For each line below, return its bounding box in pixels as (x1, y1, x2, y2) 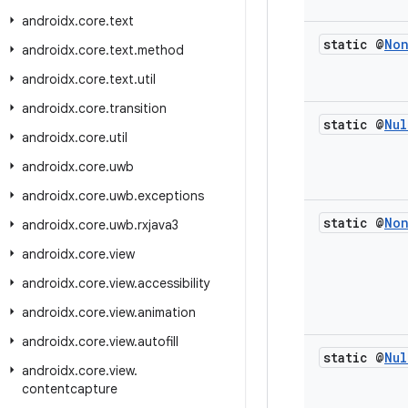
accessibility (138, 275, 210, 291)
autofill (138, 333, 178, 350)
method (138, 42, 184, 58)
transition (109, 100, 167, 117)
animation (138, 304, 196, 321)
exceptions (138, 188, 204, 204)
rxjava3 (138, 217, 178, 233)
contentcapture (22, 381, 117, 397)
